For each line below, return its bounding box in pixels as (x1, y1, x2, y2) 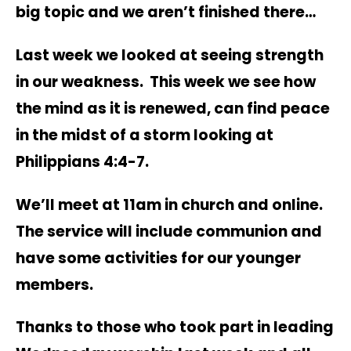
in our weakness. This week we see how (16, 71, 316, 92)
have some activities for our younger (16, 247, 301, 269)
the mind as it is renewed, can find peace (16, 97, 330, 119)
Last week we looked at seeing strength (16, 44, 324, 66)
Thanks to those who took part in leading (16, 317, 334, 338)
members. (16, 273, 100, 295)
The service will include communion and (16, 220, 322, 242)
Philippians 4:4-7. (16, 150, 149, 172)
